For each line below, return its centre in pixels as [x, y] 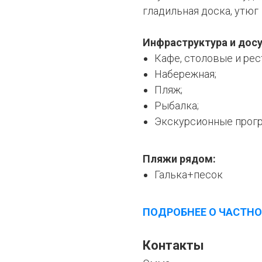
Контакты [173, 245]
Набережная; [185, 74]
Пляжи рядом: [179, 159]
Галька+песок [189, 175]
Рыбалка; [177, 106]
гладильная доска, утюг [201, 11]
